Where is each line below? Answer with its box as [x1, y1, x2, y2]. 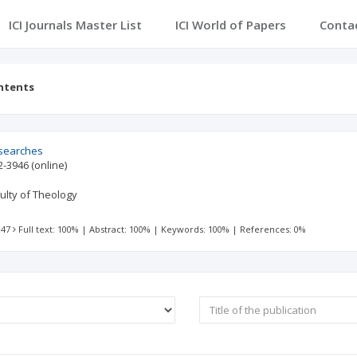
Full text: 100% [18, 223, 80, 235]
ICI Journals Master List [8, 17, 142, 33]
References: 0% [240, 223, 307, 235]
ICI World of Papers [175, 17, 286, 33]
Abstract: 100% [89, 223, 151, 235]
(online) [31, 158, 68, 172]
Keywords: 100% [161, 223, 230, 235]
